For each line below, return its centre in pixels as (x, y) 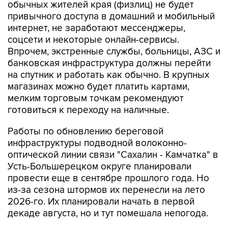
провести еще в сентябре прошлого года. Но (108, 179)
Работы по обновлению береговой (85, 132)
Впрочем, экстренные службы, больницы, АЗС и (114, 52)
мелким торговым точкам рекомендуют (96, 99)
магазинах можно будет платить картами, (98, 87)
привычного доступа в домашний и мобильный (111, 17)
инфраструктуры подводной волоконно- (97, 144)
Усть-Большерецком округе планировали (99, 167)
